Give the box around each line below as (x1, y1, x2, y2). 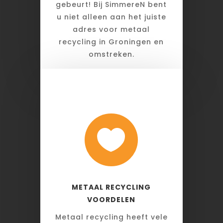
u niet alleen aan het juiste (56, 12, 166, 22)
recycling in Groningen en (59, 37, 164, 47)
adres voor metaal (73, 24, 150, 35)
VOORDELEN (87, 195, 136, 205)
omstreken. (88, 49, 134, 60)
